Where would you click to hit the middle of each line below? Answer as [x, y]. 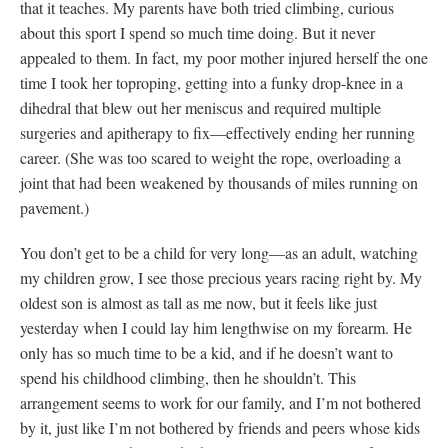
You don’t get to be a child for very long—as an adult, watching [219, 252]
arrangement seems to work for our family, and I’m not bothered [220, 402]
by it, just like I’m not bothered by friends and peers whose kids [220, 427]
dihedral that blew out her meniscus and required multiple [200, 107]
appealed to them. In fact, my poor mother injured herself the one [224, 57]
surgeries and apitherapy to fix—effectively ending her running [217, 132]
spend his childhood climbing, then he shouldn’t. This [188, 377]
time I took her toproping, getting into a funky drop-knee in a [211, 82]
